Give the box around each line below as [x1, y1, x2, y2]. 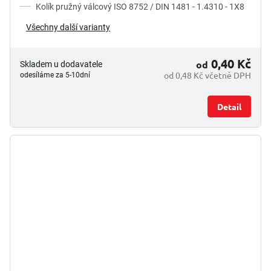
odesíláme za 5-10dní [20, 70, 90, 79]
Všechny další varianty [26, 22, 110, 32]
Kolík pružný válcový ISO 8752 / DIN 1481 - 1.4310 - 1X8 [36, 1, 244, 11]
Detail [217, 100, 241, 112]
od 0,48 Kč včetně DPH [164, 69, 251, 80]
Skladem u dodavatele [20, 59, 102, 69]
